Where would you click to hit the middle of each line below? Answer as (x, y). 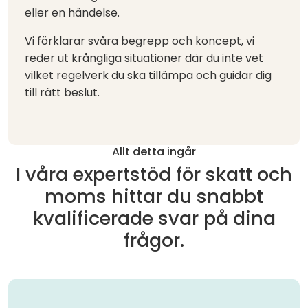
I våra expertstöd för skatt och (154, 174)
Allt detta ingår (154, 151)
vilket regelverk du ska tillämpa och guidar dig (148, 75)
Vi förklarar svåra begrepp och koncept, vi (140, 41)
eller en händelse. (72, 12)
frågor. (154, 240)
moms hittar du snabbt (154, 196)
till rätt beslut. (64, 92)
